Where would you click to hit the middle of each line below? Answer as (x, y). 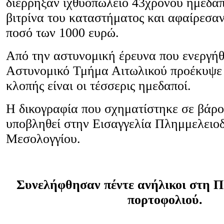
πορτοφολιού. (165, 200)
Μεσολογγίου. (43, 139)
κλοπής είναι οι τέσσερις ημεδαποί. (98, 86)
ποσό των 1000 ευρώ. (62, 33)
